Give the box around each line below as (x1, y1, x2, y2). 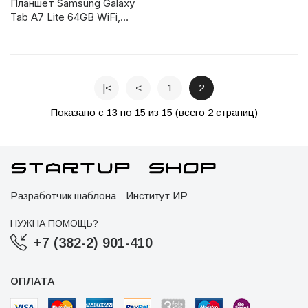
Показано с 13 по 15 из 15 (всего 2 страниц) (50, 107, 258, 119)
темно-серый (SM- (10, 24, 105, 38)
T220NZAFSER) (10, 38, 85, 52)
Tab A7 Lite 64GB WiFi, (10, 10, 120, 24)
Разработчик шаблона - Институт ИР (10, 190, 188, 202)
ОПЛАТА (10, 275, 55, 287)
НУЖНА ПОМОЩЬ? (10, 218, 98, 230)
